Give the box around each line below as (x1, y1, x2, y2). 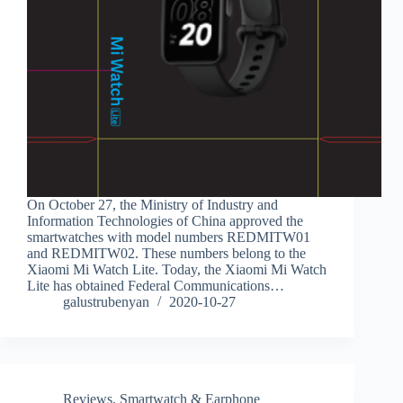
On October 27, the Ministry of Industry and (27, 197, 278, 213)
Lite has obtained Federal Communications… (27, 278, 284, 294)
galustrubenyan (63, 294, 149, 310)
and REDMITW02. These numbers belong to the (27, 246, 306, 262)
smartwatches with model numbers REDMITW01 (27, 229, 310, 246)
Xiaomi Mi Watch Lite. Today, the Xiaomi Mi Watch (27, 262, 327, 278)
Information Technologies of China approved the (27, 213, 303, 229)
